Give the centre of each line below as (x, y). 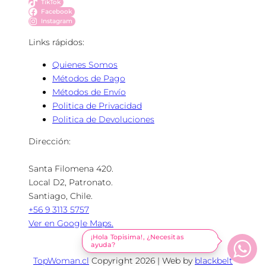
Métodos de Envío (89, 92)
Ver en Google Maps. (71, 223)
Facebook (57, 12)
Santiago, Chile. (61, 196)
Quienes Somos (85, 64)
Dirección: (50, 141)
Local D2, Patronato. (71, 182)
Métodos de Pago (89, 78)
